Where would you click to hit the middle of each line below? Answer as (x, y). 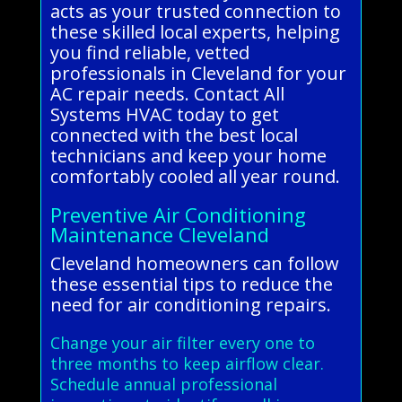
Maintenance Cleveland (159, 234)
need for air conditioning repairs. (190, 304)
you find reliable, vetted (149, 52)
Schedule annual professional (163, 384)
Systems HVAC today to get (164, 114)
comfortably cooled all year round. (195, 176)
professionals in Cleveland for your (198, 73)
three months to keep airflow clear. (187, 363)
